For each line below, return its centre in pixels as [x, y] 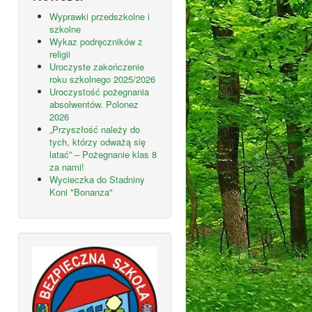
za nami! [67, 166]
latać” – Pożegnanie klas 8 [103, 154]
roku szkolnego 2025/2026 [102, 79]
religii [60, 54]
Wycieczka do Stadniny [97, 179]
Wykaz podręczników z [96, 41]
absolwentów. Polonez [94, 104]
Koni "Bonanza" [81, 192]
